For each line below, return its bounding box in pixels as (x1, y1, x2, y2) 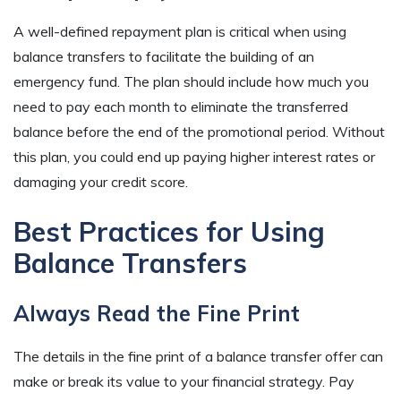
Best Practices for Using (13, 215, 325, 250)
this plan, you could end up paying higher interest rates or (13, 148, 375, 166)
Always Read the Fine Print (13, 300, 300, 328)
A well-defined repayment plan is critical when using (13, 22, 346, 41)
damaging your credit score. (13, 173, 188, 192)
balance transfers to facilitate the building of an (13, 47, 314, 66)
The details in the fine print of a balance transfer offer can (13, 347, 383, 366)
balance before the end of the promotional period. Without (13, 123, 385, 141)
